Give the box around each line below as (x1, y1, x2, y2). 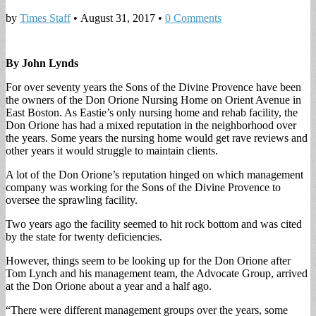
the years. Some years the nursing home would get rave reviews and (6, 131, 308, 144)
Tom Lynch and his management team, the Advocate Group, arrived (6, 267, 308, 279)
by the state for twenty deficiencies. (6, 230, 162, 243)
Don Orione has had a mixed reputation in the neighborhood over (6, 119, 296, 131)
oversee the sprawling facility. (6, 193, 138, 206)
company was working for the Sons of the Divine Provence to (6, 181, 281, 193)
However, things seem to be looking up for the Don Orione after (6, 254, 291, 267)
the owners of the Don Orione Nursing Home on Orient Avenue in (6, 93, 301, 106)
